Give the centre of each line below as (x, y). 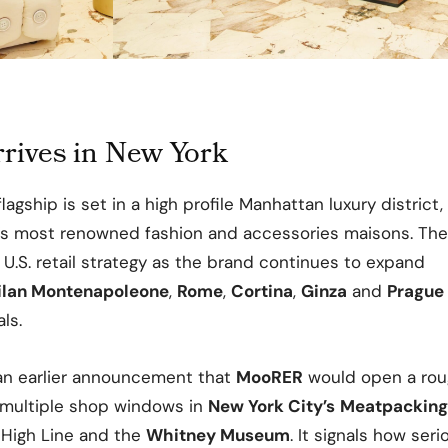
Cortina (262, 290)
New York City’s (271, 405)
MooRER (269, 376)
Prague (415, 290)
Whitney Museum (218, 434)
